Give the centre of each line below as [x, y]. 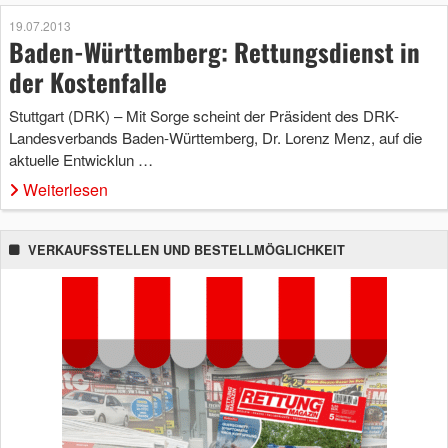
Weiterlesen [65, 190]
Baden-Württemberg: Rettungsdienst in [214, 52]
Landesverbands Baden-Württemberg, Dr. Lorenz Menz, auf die [215, 138]
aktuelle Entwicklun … [81, 160]
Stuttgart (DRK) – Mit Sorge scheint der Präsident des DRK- [204, 116]
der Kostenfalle [88, 82]
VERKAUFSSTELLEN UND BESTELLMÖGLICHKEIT [186, 250]
